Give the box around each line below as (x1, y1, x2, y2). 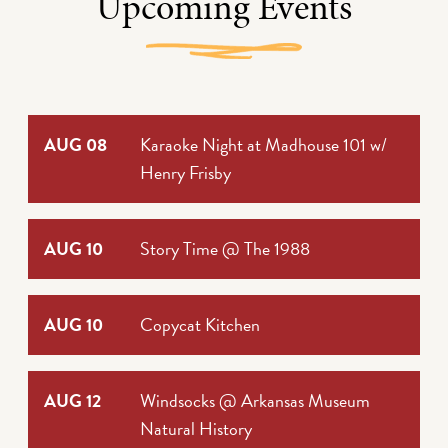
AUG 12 (44, 386, 101, 414)
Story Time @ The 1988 (140, 234, 310, 262)
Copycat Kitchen (140, 310, 260, 338)
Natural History (140, 414, 252, 442)
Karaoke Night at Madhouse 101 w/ (140, 130, 387, 158)
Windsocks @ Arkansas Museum (140, 386, 370, 414)
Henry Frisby (140, 158, 231, 186)
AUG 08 (44, 130, 107, 158)
